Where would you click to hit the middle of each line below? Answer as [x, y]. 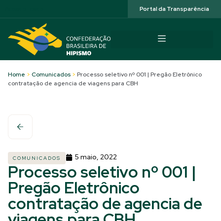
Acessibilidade [24, 9]
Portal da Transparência [174, 9]
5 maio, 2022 [96, 157]
